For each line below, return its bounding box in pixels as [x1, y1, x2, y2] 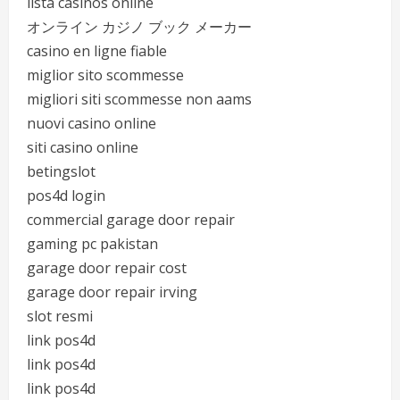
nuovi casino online [27, 113, 156, 133]
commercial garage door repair [27, 210, 235, 229]
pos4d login [27, 186, 105, 205]
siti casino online [27, 137, 138, 157]
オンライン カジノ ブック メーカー [27, 17, 252, 37]
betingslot [27, 162, 96, 181]
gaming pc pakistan [27, 234, 158, 254]
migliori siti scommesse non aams [27, 89, 252, 109]
